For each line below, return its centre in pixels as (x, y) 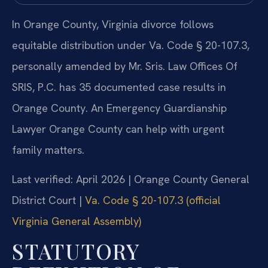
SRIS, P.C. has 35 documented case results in (119, 87)
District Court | (48, 200)
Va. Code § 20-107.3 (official (153, 200)
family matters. (48, 150)
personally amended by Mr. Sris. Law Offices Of (125, 66)
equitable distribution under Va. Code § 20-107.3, (131, 45)
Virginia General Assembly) (77, 221)
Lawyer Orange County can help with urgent (118, 129)
